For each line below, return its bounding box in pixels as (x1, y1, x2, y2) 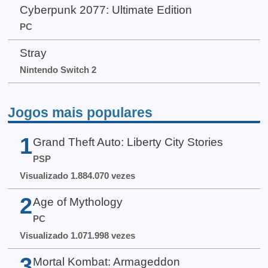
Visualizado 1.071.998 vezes (19, 230, 135, 241)
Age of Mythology (32, 196, 123, 209)
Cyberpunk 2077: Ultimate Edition (19, 4, 192, 17)
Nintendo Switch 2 (19, 65, 96, 75)
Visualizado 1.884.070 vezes (19, 170, 135, 181)
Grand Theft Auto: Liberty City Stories (32, 135, 223, 148)
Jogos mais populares (8, 104, 153, 120)
